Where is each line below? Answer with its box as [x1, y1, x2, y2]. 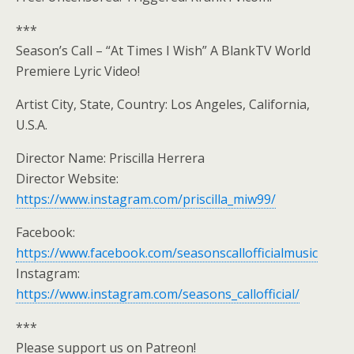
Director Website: [16, 170, 119, 187]
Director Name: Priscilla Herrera [16, 149, 205, 167]
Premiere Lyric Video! [16, 62, 140, 80]
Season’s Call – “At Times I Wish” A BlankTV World [16, 42, 311, 59]
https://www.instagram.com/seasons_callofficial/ [16, 285, 299, 303]
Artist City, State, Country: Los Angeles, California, [16, 96, 310, 113]
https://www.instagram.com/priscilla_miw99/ [16, 190, 276, 208]
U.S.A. [16, 116, 47, 134]
